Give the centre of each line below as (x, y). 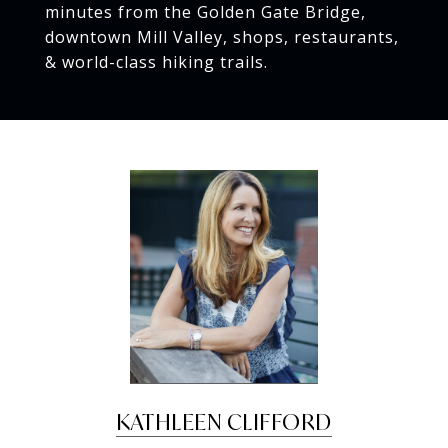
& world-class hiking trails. (156, 62)
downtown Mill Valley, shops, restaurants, (222, 37)
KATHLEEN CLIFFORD (224, 422)
